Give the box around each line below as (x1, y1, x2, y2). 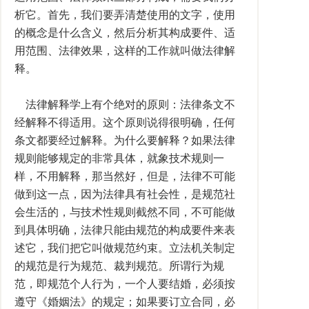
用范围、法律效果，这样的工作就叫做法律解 (14, 45, 235, 57)
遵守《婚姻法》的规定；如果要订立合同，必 (14, 296, 235, 308)
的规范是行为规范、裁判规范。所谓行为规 (14, 260, 224, 272)
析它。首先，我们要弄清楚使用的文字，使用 (14, 9, 235, 21)
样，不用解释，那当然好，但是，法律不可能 (14, 170, 235, 182)
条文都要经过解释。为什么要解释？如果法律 (14, 134, 235, 146)
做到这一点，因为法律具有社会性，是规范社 (14, 188, 235, 200)
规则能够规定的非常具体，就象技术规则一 (14, 152, 224, 164)
